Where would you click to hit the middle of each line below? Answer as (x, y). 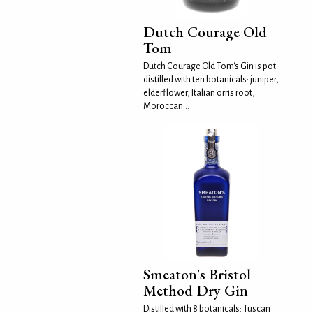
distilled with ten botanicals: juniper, (211, 80)
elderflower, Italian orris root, (199, 93)
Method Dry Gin (196, 290)
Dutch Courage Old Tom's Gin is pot (210, 67)
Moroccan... (167, 107)
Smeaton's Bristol (197, 274)
